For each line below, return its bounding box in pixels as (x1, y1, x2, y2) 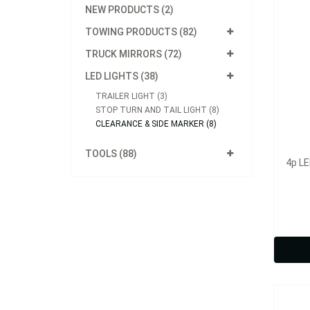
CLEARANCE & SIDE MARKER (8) (95, 119, 217, 129)
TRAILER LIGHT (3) (95, 91, 167, 101)
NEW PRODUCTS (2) (85, 4, 174, 15)
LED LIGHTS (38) (85, 71, 158, 82)
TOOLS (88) (85, 148, 137, 159)
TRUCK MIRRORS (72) (85, 48, 182, 60)
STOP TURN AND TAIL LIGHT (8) (95, 105, 219, 115)
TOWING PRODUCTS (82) (85, 26, 197, 37)
